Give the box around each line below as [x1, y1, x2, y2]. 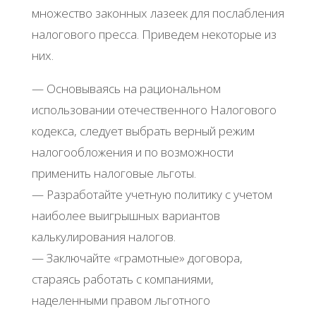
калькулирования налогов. [31, 229, 176, 245]
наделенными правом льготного [31, 292, 210, 309]
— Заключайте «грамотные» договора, [31, 250, 243, 267]
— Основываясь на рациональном [31, 80, 221, 97]
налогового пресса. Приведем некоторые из [31, 26, 276, 43]
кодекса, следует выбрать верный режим [31, 123, 255, 140]
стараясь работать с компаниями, [31, 271, 214, 288]
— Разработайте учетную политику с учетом [31, 186, 272, 203]
